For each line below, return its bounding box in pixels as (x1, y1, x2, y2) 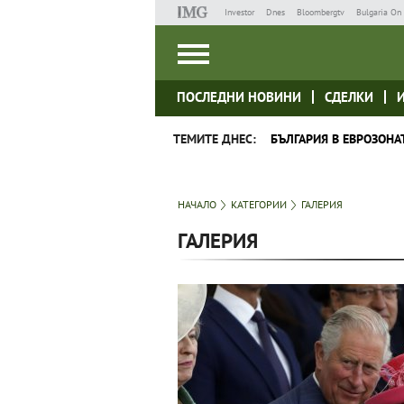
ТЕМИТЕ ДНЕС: (173, 131, 256, 147)
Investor (224, 6, 254, 18)
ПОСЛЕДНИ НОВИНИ (177, 88, 301, 106)
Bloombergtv (296, 6, 344, 18)
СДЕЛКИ (325, 88, 373, 106)
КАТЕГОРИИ (231, 197, 287, 211)
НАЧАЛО (178, 197, 216, 211)
